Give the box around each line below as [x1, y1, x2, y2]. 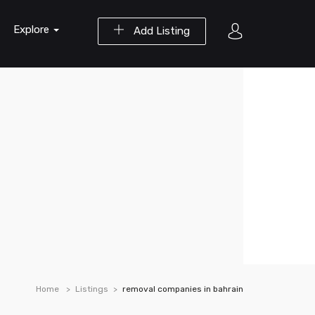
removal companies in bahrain [122, 284, 243, 294]
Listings [75, 284, 108, 294]
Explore [13, 23, 52, 36]
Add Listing [131, 25, 190, 37]
